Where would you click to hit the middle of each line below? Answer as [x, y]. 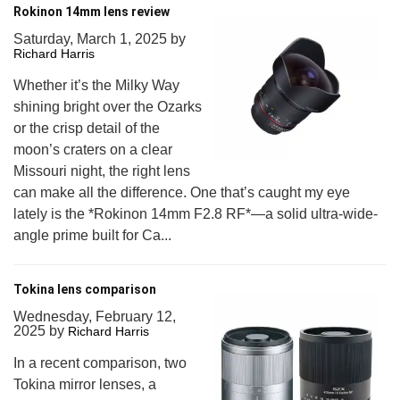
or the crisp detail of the [87, 128]
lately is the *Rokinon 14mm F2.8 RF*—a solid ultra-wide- [196, 214]
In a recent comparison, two [100, 363]
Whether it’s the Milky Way [96, 85]
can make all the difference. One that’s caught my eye [182, 192]
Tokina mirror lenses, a [85, 384]
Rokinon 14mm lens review [92, 12]
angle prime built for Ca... [92, 235]
